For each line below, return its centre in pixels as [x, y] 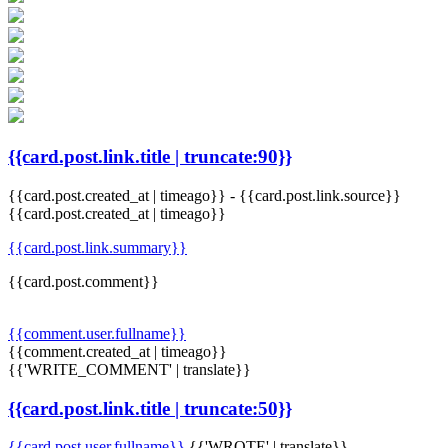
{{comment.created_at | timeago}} [117, 351]
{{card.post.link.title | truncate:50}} [150, 408]
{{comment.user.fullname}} [97, 333]
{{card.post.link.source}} [320, 195]
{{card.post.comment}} [83, 281]
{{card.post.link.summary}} [97, 247]
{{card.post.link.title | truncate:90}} [150, 157]
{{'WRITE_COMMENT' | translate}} [129, 369]
